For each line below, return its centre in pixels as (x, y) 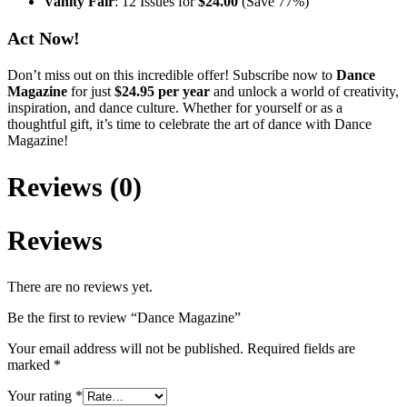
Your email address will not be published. (125, 348)
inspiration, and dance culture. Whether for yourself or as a (175, 107)
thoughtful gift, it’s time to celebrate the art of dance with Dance (189, 124)
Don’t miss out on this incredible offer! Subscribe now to (172, 74)
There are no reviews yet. (80, 286)
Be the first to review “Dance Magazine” (124, 317)
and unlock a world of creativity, (304, 91)
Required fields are (301, 348)
